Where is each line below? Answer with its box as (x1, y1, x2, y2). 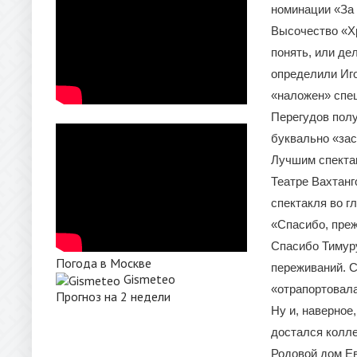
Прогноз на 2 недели (56, 288, 171, 304)
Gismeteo (124, 271, 175, 287)
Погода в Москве (56, 255, 151, 271)
